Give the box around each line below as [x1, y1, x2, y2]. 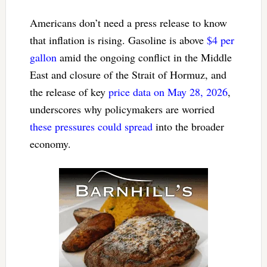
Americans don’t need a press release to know [29, 15, 227, 30]
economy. [29, 136, 71, 151]
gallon [29, 49, 57, 64]
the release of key [29, 84, 108, 99]
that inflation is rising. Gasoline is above [29, 32, 207, 47]
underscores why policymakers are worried [29, 101, 215, 116]
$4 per [206, 32, 234, 47]
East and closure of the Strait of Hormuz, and [29, 67, 226, 82]
